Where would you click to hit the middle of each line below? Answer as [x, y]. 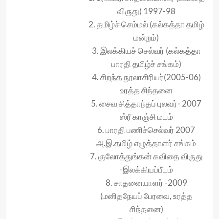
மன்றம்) [146, 38]
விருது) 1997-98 [146, 11]
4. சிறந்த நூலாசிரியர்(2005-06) [146, 77]
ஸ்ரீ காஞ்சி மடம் [146, 117]
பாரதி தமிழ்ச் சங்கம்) [146, 64]
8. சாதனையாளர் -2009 [146, 183]
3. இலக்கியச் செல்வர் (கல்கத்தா [146, 51]
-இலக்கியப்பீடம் [146, 170]
